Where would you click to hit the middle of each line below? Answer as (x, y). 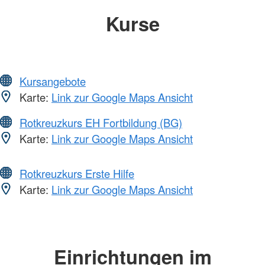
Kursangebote (53, 81)
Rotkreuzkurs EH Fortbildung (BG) (101, 122)
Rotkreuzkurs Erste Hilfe (77, 173)
